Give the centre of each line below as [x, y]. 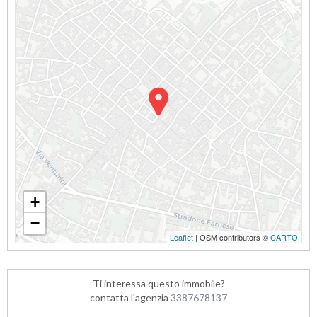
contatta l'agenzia [130, 298]
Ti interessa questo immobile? [158, 283]
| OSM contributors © [232, 237]
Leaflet [181, 237]
